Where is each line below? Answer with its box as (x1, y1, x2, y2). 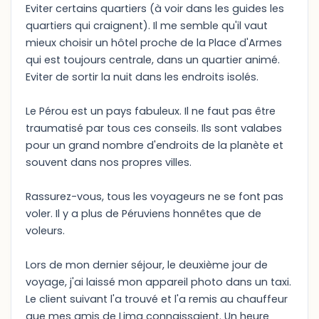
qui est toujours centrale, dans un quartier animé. (26, 53, 280, 67)
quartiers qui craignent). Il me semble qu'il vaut (26, 19, 268, 33)
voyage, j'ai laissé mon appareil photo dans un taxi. (26, 275, 291, 289)
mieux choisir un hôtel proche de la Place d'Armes (26, 36, 282, 50)
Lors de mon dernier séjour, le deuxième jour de (26, 258, 268, 272)
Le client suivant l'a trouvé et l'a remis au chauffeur (26, 292, 288, 306)
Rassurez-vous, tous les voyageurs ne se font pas (26, 189, 283, 204)
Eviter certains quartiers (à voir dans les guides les (26, 1, 284, 16)
